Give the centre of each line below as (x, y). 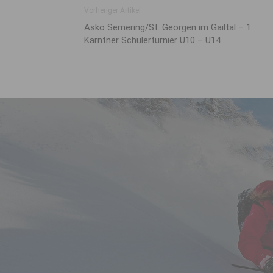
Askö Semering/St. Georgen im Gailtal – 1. (168, 27)
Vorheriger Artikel (112, 10)
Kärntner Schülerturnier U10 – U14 (152, 40)
